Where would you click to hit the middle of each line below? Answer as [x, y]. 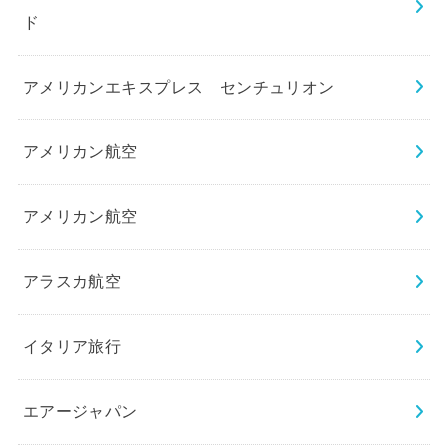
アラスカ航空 [72, 281]
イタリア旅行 [72, 346]
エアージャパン [80, 411]
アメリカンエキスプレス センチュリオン [178, 86]
